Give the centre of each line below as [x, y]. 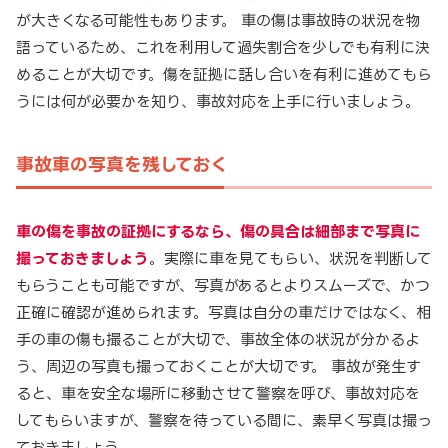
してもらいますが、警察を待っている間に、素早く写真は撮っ [224, 421]
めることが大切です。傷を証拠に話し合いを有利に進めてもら [224, 75]
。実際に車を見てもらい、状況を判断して [290, 259]
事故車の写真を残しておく [122, 164]
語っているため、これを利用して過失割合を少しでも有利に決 [223, 48]
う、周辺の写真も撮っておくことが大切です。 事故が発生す [218, 367]
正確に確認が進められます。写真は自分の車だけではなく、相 [223, 313]
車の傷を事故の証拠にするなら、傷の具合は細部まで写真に [218, 232]
